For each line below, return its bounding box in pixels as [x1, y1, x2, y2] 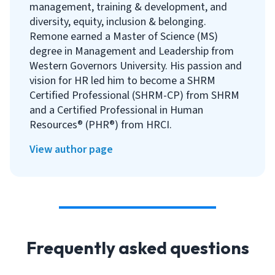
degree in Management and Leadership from [29, 44, 234, 59]
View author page [29, 142, 113, 157]
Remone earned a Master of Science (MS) [29, 29, 218, 44]
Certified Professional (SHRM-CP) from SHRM [29, 88, 239, 103]
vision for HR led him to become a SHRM [29, 73, 215, 88]
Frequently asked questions [26, 237, 249, 258]
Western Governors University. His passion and [29, 58, 242, 74]
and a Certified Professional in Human [29, 103, 203, 118]
